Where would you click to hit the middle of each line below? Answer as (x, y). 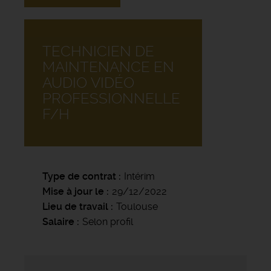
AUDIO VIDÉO (88, 83)
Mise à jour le (73, 192)
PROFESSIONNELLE (111, 99)
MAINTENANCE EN (108, 67)
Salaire (58, 222)
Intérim (139, 177)
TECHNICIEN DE (98, 52)
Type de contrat (79, 177)
